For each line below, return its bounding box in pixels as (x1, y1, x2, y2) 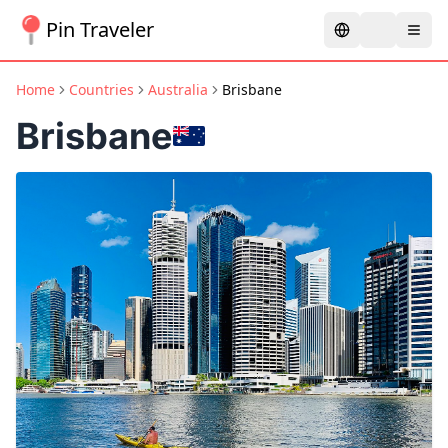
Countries (69, 80, 134, 99)
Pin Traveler (46, 16, 154, 43)
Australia (148, 80, 208, 99)
